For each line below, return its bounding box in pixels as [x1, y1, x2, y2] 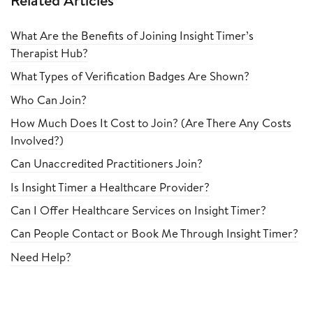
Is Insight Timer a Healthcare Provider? [10, 178, 210, 195]
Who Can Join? [10, 91, 87, 108]
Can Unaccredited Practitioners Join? [10, 155, 203, 172]
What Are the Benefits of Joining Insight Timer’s [10, 27, 254, 44]
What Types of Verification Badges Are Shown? [10, 68, 249, 85]
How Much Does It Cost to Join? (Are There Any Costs [10, 115, 291, 131]
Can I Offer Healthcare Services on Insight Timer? [10, 202, 266, 219]
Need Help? [10, 248, 71, 265]
